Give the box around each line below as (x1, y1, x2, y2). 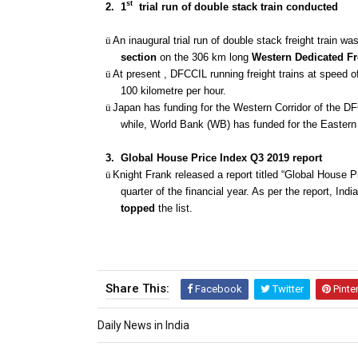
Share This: (105, 280, 169, 296)
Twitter (270, 282, 304, 295)
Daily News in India (97, 318, 189, 332)
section (120, 50, 157, 63)
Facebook (193, 282, 242, 295)
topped (120, 201, 158, 214)
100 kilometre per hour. (120, 84, 226, 97)
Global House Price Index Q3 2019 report (121, 151, 322, 164)
